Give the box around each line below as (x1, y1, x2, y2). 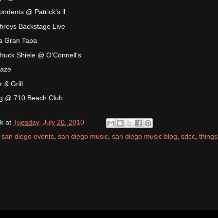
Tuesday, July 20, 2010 (13, 118, 84, 126)
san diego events (1, 132, 54, 140)
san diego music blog (112, 132, 177, 140)
